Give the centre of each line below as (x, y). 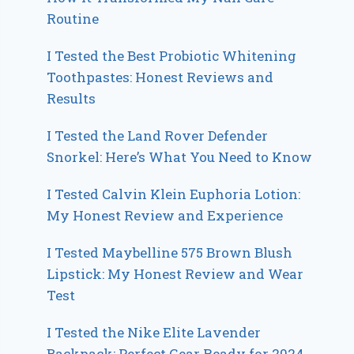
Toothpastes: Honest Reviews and (160, 77)
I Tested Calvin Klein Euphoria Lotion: (174, 194)
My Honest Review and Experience (165, 216)
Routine (73, 19)
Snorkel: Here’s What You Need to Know (180, 157)
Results (72, 99)
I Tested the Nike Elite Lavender (154, 333)
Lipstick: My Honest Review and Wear (175, 274)
